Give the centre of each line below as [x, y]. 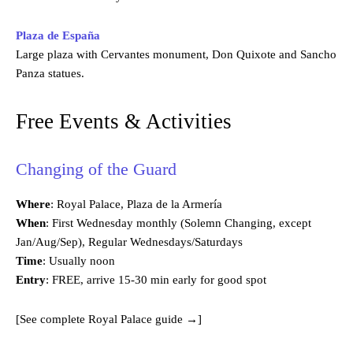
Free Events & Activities [124, 121]
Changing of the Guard [96, 169]
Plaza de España [58, 35]
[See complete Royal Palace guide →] [109, 319]
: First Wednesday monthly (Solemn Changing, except [178, 223]
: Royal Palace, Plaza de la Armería [136, 204]
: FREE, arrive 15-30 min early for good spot [156, 279]
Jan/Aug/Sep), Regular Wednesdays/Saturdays [129, 242]
